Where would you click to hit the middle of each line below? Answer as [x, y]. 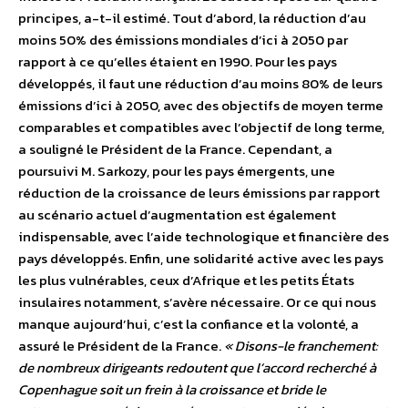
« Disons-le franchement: [301, 346]
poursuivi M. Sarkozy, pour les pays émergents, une [177, 171]
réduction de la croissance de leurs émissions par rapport [199, 193]
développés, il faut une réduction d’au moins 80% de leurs [200, 84]
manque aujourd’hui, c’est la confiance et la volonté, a [189, 324]
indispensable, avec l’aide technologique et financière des [204, 237]
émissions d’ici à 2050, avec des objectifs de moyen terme [201, 106]
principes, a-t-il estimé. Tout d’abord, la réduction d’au [192, 18]
